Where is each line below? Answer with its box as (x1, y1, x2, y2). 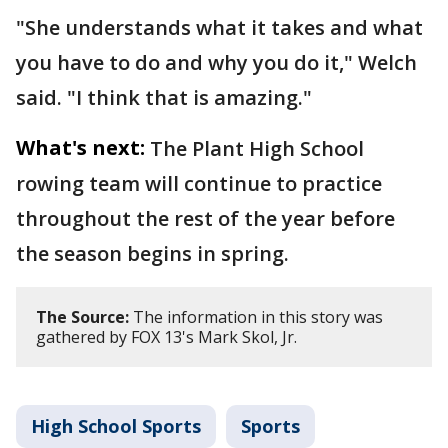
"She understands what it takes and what (16, 13, 423, 41)
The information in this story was (129, 305, 383, 328)
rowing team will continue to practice (16, 169, 382, 197)
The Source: (36, 305, 129, 328)
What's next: (16, 133, 145, 161)
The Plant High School (150, 134, 364, 162)
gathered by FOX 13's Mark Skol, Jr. (36, 325, 297, 348)
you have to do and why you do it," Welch (16, 48, 417, 76)
